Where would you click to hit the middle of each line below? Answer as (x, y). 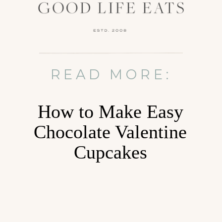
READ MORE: (111, 74)
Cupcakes (110, 152)
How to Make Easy (110, 112)
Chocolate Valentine (111, 132)
